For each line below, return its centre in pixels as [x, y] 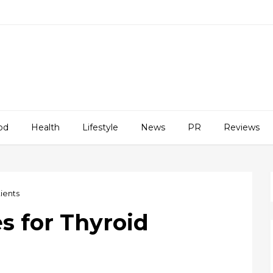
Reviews [242, 127]
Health [45, 127]
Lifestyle [100, 127]
